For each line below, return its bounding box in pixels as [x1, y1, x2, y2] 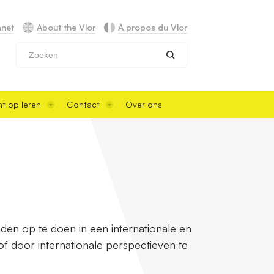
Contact [67, 98, 100, 109]
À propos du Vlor [118, 22, 187, 33]
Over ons [125, 98, 162, 109]
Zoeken [171, 64, 200, 74]
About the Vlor [37, 22, 95, 33]
